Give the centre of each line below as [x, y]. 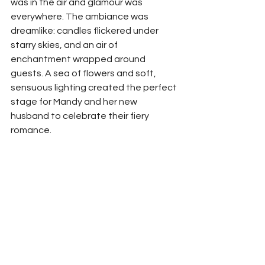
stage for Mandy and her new [75, 101]
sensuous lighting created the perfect [95, 87]
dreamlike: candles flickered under [85, 30]
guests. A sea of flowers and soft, [84, 73]
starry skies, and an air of [65, 45]
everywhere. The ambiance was [80, 16]
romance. [31, 130]
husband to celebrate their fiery [81, 116]
